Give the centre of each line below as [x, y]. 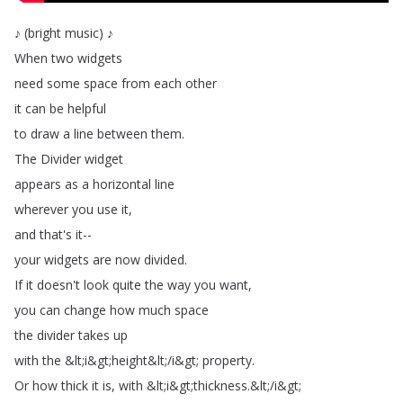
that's [56, 234]
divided [164, 260]
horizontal [122, 184]
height [130, 360]
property [227, 360]
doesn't [58, 285]
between [122, 134]
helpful [87, 108]
